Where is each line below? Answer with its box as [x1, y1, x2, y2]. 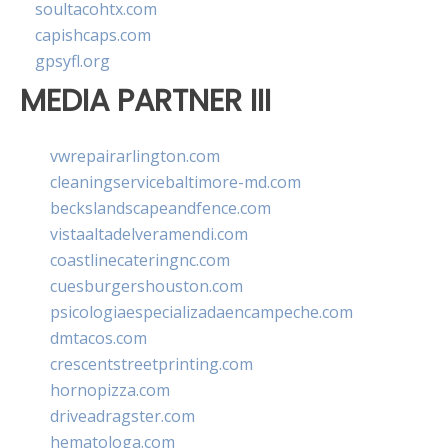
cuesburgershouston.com [50, 274, 243, 297]
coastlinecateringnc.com [50, 248, 230, 271]
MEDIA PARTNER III [20, 79, 271, 123]
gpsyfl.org [35, 50, 110, 73]
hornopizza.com [50, 378, 170, 401]
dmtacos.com [50, 326, 147, 349]
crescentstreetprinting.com [50, 352, 253, 375]
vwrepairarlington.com [50, 144, 220, 167]
